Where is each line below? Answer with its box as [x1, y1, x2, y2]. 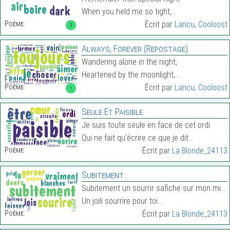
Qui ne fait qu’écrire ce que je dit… [81, 133, 193, 143]
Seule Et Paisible [81, 106, 143, 118]
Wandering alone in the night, [81, 57, 177, 67]
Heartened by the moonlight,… [81, 70, 180, 80]
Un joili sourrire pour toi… [81, 196, 162, 206]
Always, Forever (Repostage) [81, 43, 188, 54]
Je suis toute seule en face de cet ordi [81, 120, 210, 130]
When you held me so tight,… [81, 7, 176, 17]
